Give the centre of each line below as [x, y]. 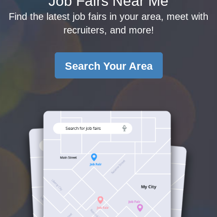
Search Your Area [108, 66]
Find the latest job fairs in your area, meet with [108, 16]
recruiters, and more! [108, 30]
